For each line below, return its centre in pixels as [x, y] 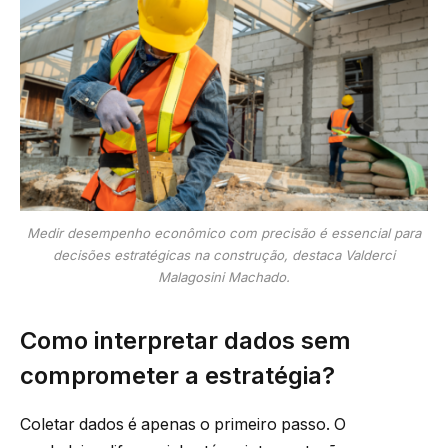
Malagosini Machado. [224, 277]
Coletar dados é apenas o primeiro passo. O [183, 424]
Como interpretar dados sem [185, 340]
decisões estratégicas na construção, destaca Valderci [224, 255]
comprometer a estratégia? [177, 375]
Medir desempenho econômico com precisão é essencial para [224, 233]
